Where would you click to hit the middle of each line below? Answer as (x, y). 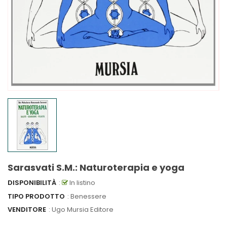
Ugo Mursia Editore (83, 210)
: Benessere (87, 196)
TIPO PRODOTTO (36, 196)
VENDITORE (27, 210)
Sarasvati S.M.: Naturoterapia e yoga (96, 168)
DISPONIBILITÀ (32, 183)
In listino (82, 183)
